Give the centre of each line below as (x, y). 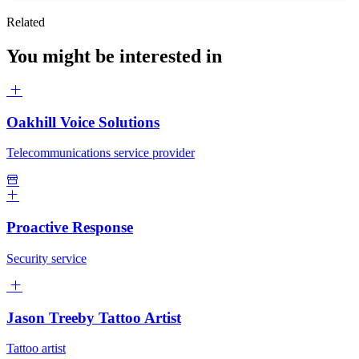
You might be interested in (114, 56)
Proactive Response (70, 228)
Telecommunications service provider (101, 153)
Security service (46, 258)
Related (26, 22)
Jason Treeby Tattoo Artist (94, 317)
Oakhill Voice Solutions (83, 122)
